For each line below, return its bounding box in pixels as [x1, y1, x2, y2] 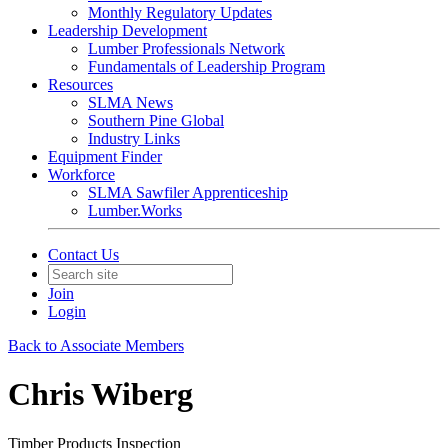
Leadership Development [48, 22, 207, 39]
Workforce [48, 166, 115, 183]
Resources [48, 76, 113, 93]
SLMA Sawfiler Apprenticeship [88, 184, 288, 201]
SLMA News [88, 94, 173, 111]
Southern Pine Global [88, 112, 224, 129]
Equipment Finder [48, 148, 162, 165]
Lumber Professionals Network [88, 40, 285, 57]
